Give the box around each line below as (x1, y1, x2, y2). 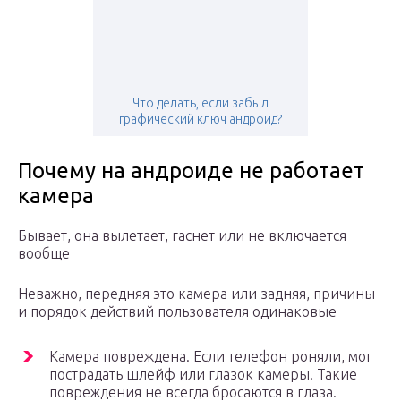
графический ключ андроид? (119, 112, 282, 127)
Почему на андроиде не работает (18, 158, 364, 183)
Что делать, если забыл (132, 96, 269, 111)
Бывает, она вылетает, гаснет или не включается (18, 227, 346, 244)
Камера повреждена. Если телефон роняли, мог (49, 348, 372, 365)
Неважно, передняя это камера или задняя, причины (18, 286, 375, 303)
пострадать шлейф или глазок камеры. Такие (49, 366, 357, 383)
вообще (18, 245, 70, 262)
